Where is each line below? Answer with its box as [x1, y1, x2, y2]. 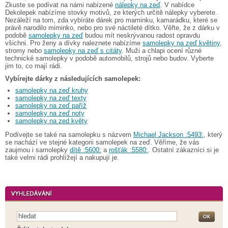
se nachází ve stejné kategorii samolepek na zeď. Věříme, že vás [5, 138, 199, 146]
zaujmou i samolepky [5, 146, 70, 154]
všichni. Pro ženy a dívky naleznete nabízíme [5, 39, 142, 47]
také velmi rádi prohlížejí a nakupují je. [5, 153, 119, 161]
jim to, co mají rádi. [5, 62, 62, 70]
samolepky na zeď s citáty [44, 46, 122, 54]
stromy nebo [5, 46, 44, 54]
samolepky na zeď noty [15, 109, 84, 117]
